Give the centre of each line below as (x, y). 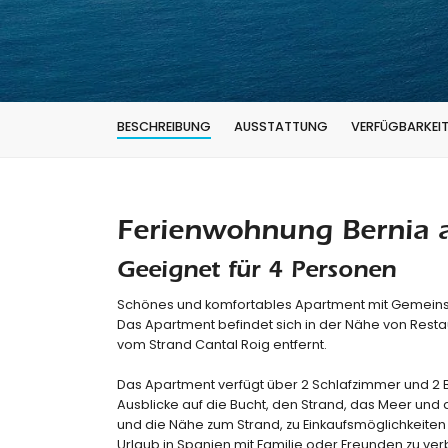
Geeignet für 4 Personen (256, 273)
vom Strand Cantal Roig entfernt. (222, 344)
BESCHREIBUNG (164, 126)
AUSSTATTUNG (281, 126)
